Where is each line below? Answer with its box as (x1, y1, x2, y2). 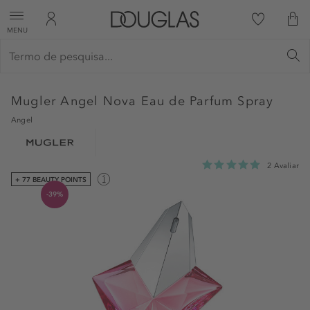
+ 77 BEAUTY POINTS (15, 174, 86, 184)
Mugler (11, 93, 61, 109)
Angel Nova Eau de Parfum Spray (60, 93, 274, 109)
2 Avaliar (267, 161, 299, 170)
